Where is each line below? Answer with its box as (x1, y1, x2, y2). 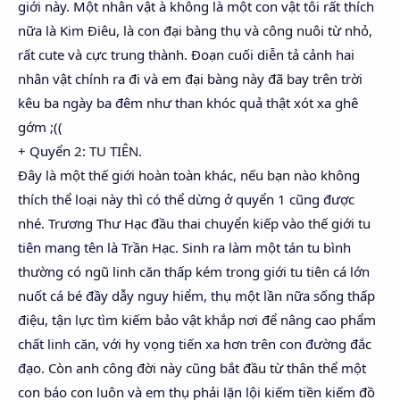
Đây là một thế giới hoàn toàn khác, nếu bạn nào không (18, 166, 360, 184)
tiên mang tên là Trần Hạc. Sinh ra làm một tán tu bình (18, 238, 351, 256)
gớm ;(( (18, 118, 62, 136)
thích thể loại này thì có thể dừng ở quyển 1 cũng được (18, 190, 354, 208)
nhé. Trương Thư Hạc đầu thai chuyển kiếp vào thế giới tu (18, 214, 371, 232)
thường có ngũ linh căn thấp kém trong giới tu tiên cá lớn (18, 262, 370, 280)
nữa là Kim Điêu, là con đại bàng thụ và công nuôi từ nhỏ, (18, 21, 372, 39)
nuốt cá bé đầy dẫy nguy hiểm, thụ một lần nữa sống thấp (18, 287, 375, 304)
